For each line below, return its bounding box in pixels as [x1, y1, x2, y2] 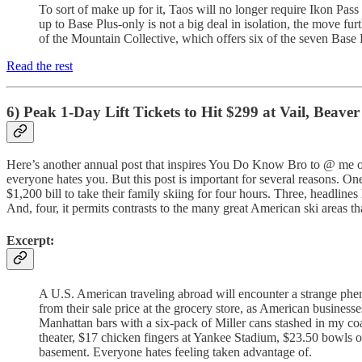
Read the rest [6, 58, 73, 73]
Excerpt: [6, 233, 54, 247]
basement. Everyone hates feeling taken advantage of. [39, 344, 312, 359]
